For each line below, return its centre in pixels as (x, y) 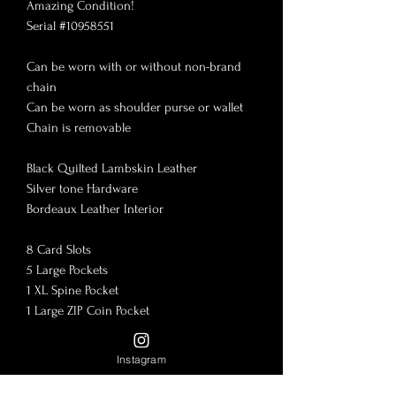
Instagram (141, 359)
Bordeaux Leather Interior (97, 209)
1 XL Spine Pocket (72, 290)
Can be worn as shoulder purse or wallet (135, 107)
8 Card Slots (59, 249)
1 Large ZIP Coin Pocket (90, 310)
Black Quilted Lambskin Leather (112, 168)
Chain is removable (80, 127)
